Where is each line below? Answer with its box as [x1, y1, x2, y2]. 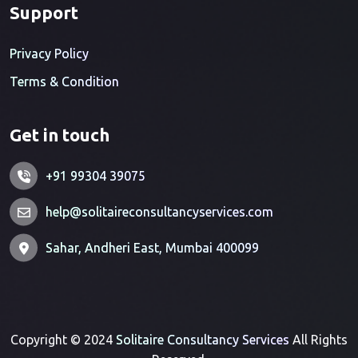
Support [10, 2, 78, 22]
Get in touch [10, 124, 109, 145]
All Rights [289, 332, 348, 347]
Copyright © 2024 [10, 332, 116, 347]
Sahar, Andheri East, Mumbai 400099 [46, 240, 259, 255]
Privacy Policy [10, 46, 89, 61]
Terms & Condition [10, 74, 119, 89]
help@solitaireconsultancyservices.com [46, 204, 273, 219]
